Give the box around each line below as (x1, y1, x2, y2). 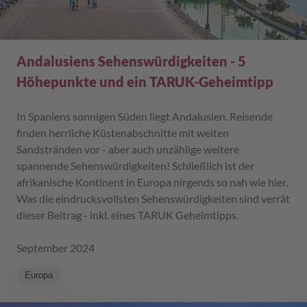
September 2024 (16, 241, 95, 254)
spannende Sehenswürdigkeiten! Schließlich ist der (16, 158, 254, 172)
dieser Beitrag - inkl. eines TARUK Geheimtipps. (16, 208, 238, 221)
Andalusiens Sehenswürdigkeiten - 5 (16, 52, 246, 69)
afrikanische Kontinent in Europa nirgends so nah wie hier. (16, 175, 288, 188)
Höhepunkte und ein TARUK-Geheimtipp (16, 73, 273, 90)
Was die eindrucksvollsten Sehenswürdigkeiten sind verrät (16, 191, 290, 205)
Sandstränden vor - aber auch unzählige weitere (16, 142, 239, 156)
